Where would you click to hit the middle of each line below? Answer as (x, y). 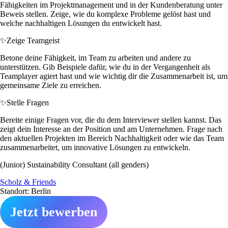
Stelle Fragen (28, 102)
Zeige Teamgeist (33, 40)
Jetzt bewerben (54, 212)
